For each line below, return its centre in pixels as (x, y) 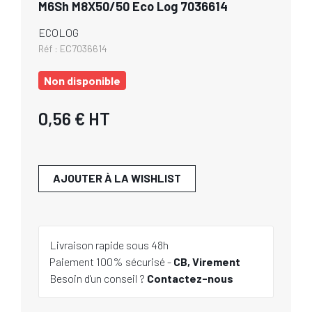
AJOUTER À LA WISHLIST (117, 178)
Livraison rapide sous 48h (109, 245)
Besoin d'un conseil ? (98, 278)
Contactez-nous (190, 278)
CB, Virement (207, 262)
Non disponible (82, 80)
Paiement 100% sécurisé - (111, 262)
